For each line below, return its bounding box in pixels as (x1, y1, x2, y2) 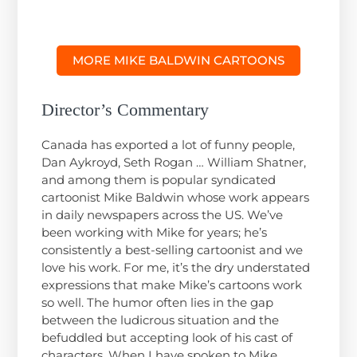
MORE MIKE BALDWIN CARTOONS (73, 52, 284, 68)
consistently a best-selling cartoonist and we (41, 241, 304, 257)
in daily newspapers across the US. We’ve (41, 206, 284, 222)
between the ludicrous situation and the (41, 312, 280, 328)
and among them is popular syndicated (41, 171, 277, 187)
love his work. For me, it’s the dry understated (41, 259, 311, 275)
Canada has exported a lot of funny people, (41, 136, 296, 152)
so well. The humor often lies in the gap (41, 294, 274, 310)
